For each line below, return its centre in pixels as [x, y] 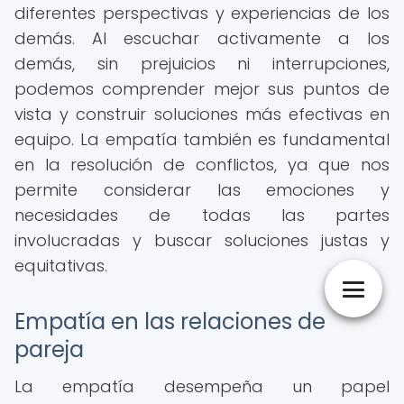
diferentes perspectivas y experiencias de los [202, 13]
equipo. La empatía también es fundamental [202, 139]
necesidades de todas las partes [202, 215]
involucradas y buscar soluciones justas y [202, 240]
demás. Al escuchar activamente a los [202, 38]
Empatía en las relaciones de [170, 321]
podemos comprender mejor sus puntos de [202, 89]
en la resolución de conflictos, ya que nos [202, 165]
